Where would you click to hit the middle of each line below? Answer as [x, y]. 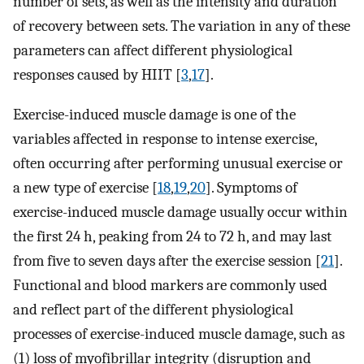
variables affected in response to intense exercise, [165, 139]
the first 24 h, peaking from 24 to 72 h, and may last [172, 236]
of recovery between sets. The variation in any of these [182, 26]
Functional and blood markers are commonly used [170, 285]
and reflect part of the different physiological [153, 309]
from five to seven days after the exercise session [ [167, 260]
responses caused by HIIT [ [97, 75]
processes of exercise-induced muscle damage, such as [179, 334]
